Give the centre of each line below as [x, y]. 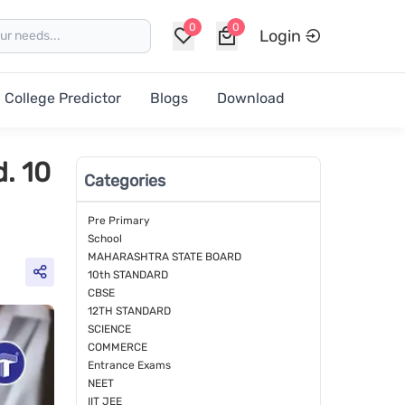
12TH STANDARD [129, 311]
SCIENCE [109, 330]
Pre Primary [118, 221]
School [104, 239]
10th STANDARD [127, 275]
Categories [124, 181]
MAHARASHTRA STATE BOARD [164, 257]
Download [251, 98]
